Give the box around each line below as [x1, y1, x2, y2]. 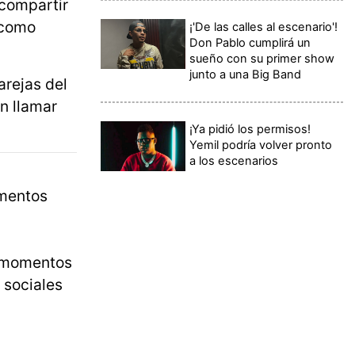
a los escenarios [189, 153, 279, 168]
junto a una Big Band [189, 67, 302, 82]
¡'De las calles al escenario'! [189, 19, 338, 34]
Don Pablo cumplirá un [189, 35, 311, 50]
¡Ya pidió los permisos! [189, 121, 311, 136]
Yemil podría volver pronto [189, 137, 333, 152]
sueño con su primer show [189, 51, 335, 66]
